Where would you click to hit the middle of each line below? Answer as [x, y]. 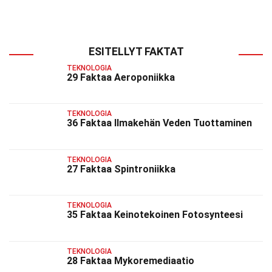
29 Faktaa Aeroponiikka [121, 77]
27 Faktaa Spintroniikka [121, 169]
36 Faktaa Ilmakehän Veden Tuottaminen [159, 123]
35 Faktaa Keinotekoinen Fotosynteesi [155, 215]
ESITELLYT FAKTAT [136, 51]
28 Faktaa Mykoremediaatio [131, 260]
